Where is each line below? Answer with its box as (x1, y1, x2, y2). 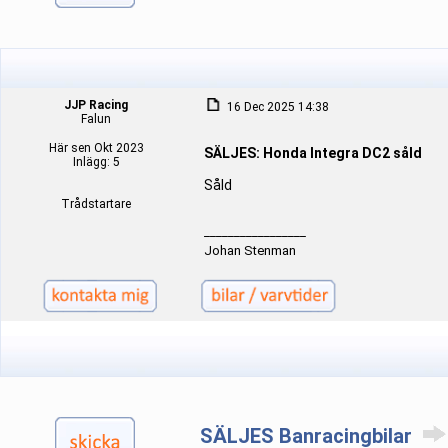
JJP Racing (64, 98, 128, 112)
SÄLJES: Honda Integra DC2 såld (204, 145, 422, 161)
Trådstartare (61, 197, 131, 211)
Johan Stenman (204, 243, 296, 258)
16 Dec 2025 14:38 (224, 100, 329, 114)
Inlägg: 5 (72, 155, 120, 169)
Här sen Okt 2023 (48, 141, 144, 155)
